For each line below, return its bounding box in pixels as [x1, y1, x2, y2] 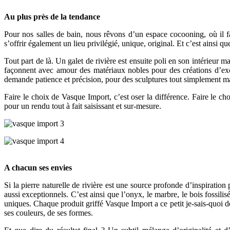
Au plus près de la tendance [4, 12, 100, 22]
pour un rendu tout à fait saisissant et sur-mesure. [4, 102, 161, 111]
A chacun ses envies [4, 163, 72, 172]
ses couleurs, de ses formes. [4, 208, 93, 218]
